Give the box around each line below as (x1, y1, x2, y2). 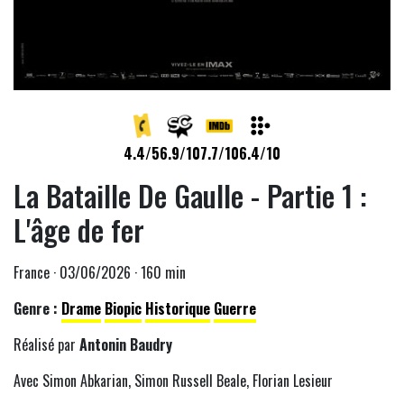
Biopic (105, 297, 142, 319)
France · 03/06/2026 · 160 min (14, 261, 186, 283)
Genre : (14, 297, 58, 319)
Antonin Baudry (79, 333, 172, 355)
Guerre (214, 297, 256, 319)
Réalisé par (14, 333, 79, 355)
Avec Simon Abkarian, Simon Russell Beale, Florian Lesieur (14, 369, 333, 391)
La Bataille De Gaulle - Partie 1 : (14, 173, 367, 216)
